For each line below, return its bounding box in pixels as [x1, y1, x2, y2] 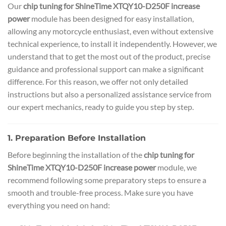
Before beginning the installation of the [8, 149, 144, 159]
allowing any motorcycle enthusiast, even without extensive [8, 26, 213, 36]
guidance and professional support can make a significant [8, 64, 204, 74]
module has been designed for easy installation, [30, 14, 194, 24]
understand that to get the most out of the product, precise [8, 51, 210, 62]
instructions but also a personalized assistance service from [8, 89, 211, 99]
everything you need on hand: [8, 200, 110, 210]
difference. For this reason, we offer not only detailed [8, 77, 188, 87]
